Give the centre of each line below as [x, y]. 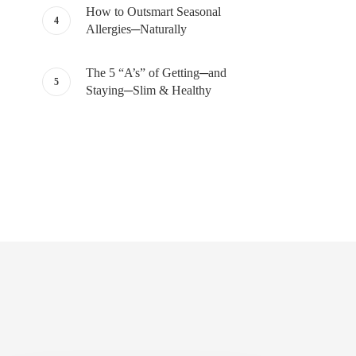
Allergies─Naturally [136, 29]
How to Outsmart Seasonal [153, 12]
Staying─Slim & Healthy [148, 90]
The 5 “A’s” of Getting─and [156, 73]
